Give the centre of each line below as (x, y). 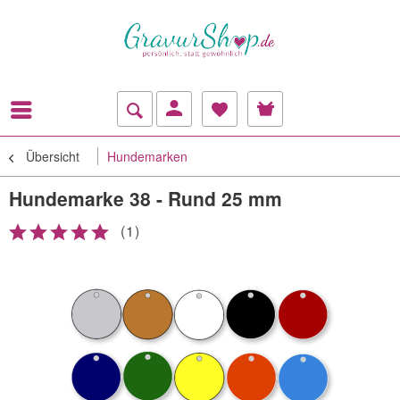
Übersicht (53, 157)
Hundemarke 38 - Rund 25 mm (146, 199)
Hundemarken (147, 157)
